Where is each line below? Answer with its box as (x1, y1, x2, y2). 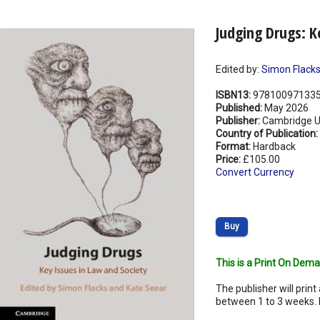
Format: (215, 141, 253, 153)
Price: (215, 154, 243, 166)
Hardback (252, 141, 296, 153)
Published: (215, 102, 264, 114)
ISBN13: (215, 89, 253, 101)
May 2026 (264, 102, 309, 114)
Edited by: (215, 64, 261, 76)
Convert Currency (215, 166, 294, 179)
